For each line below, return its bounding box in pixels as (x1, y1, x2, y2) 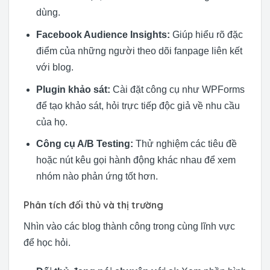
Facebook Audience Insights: (36, 30, 170, 40)
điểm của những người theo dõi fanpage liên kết (36, 46, 242, 57)
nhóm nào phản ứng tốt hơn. (36, 171, 158, 182)
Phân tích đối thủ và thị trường (24, 199, 163, 211)
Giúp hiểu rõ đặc (169, 30, 243, 40)
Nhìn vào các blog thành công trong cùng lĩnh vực (24, 221, 235, 231)
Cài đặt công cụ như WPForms (110, 84, 245, 95)
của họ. (36, 116, 67, 127)
